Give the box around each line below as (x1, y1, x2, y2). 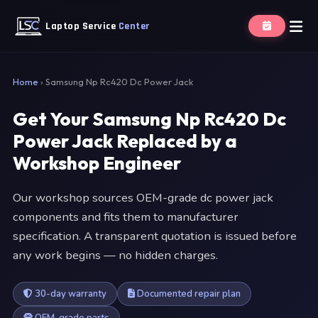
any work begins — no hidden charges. (13, 247, 218, 263)
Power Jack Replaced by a (13, 129, 237, 153)
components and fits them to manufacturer (13, 209, 238, 225)
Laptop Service (45, 19, 119, 33)
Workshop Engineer (13, 151, 181, 175)
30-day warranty (33, 287, 106, 300)
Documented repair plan (135, 287, 241, 300)
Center (118, 19, 150, 33)
